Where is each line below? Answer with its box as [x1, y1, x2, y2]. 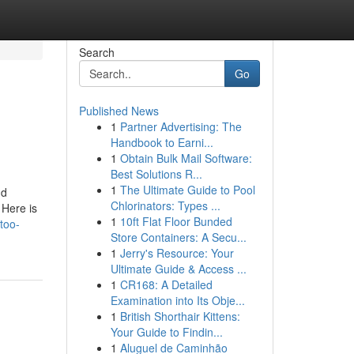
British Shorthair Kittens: [119, 308, 240, 324]
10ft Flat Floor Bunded [119, 213, 232, 229]
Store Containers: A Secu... [110, 229, 247, 245]
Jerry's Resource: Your [119, 245, 234, 261]
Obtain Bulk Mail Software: [119, 150, 252, 166]
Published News [78, 103, 159, 119]
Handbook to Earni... [110, 134, 213, 150]
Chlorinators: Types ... [110, 198, 220, 213]
